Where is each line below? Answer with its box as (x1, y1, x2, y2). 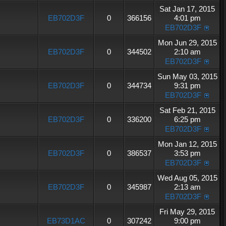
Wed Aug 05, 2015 (157, 174, 217, 182)
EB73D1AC (47, 216, 85, 225)
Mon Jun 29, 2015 (157, 38, 217, 47)
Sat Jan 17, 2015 (159, 5, 215, 13)
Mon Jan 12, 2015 (157, 140, 217, 148)
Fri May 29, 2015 (159, 207, 215, 216)
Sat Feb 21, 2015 (159, 106, 215, 115)
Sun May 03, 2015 (157, 72, 217, 81)
